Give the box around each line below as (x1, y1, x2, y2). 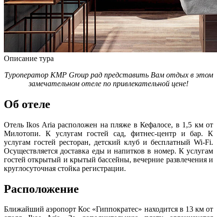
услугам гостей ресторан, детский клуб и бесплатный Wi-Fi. (4, 138, 213, 146)
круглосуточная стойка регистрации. (4, 164, 126, 172)
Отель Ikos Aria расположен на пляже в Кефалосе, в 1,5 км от (4, 120, 213, 129)
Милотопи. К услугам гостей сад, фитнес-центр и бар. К (4, 129, 213, 138)
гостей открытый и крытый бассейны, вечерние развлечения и (4, 155, 213, 164)
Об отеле (4, 97, 50, 110)
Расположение (4, 182, 79, 195)
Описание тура (4, 54, 54, 62)
